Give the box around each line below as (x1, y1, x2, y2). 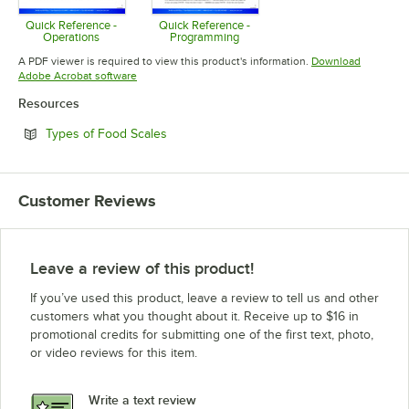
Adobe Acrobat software (18, 68, 137, 82)
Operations (42, 29, 100, 44)
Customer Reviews (18, 191, 156, 210)
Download (311, 54, 361, 68)
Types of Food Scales (46, 126, 167, 141)
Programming (169, 29, 239, 44)
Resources (18, 95, 79, 110)
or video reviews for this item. (30, 345, 197, 360)
